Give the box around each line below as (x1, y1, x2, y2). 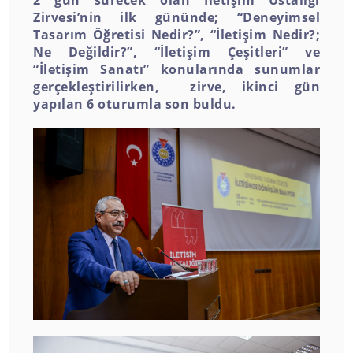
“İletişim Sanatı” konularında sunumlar (33, 60, 320, 78)
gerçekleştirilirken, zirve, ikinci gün (33, 77, 320, 95)
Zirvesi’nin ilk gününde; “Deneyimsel (33, 8, 320, 26)
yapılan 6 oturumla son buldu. (33, 95, 236, 113)
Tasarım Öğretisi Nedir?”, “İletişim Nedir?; (33, 25, 320, 43)
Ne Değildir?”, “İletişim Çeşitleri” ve (33, 43, 320, 61)
